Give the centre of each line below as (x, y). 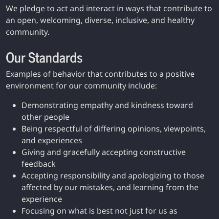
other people (45, 117)
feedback (39, 164)
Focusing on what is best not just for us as (99, 211)
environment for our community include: (81, 86)
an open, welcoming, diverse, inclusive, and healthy (100, 20)
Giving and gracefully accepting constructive (104, 152)
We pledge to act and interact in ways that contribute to (109, 8)
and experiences (52, 140)
